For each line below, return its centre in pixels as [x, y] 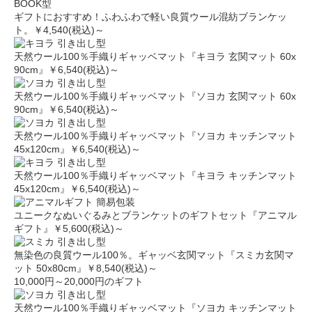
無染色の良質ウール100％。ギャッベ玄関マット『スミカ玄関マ [154, 255]
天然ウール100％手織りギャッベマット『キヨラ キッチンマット [155, 175]
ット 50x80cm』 [50, 268]
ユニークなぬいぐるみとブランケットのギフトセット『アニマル [155, 215]
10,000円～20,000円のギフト [79, 281]
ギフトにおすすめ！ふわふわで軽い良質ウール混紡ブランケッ [150, 17]
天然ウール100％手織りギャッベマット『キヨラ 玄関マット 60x [155, 56]
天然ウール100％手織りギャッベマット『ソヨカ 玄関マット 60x [155, 96]
